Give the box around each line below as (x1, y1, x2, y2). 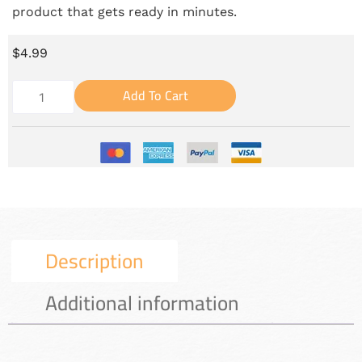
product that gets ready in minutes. (12, 4, 237, 20)
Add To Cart (122, 83, 188, 108)
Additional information (45, 283, 239, 322)
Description (45, 241, 144, 280)
